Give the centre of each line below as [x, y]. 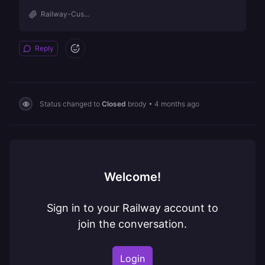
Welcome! [132, 177]
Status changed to [71, 104]
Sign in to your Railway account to [132, 208]
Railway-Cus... [65, 14]
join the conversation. [132, 224]
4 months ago [177, 104]
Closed [114, 104]
